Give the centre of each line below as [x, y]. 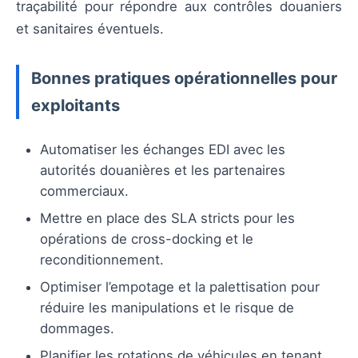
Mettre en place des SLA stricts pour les [167, 218]
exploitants [76, 105]
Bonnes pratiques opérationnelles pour [184, 78]
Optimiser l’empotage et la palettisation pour [180, 286]
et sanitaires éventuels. [90, 29]
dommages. [77, 328]
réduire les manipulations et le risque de [167, 307]
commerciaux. [84, 191]
